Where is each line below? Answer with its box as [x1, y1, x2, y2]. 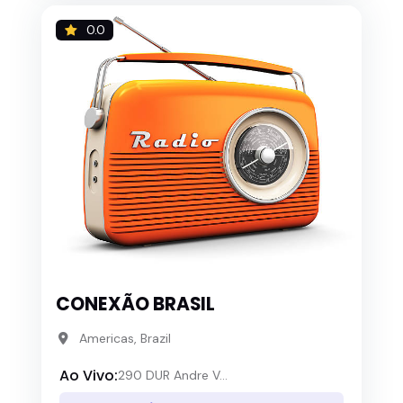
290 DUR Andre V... [118, 367, 228, 384]
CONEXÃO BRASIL [56, 291, 215, 318]
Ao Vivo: [59, 364, 118, 386]
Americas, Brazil [78, 330, 171, 347]
